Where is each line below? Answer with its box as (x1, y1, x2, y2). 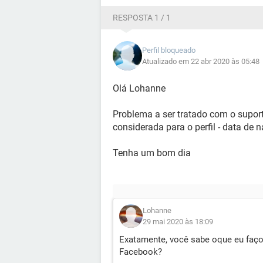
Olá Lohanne (113, 83, 166, 94)
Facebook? (119, 247, 162, 257)
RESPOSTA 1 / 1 (113, 13, 171, 22)
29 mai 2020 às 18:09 (143, 217, 213, 226)
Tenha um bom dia (113, 147, 191, 159)
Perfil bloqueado (142, 46, 195, 55)
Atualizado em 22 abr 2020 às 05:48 (142, 57, 259, 66)
